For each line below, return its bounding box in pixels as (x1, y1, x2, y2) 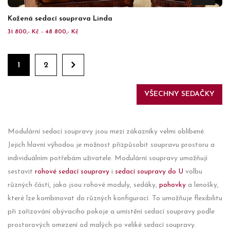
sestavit (8, 168, 35, 176)
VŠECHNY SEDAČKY (144, 90, 215, 98)
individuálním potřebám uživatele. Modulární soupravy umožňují (8, 155, 207, 162)
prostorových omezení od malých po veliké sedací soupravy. (8, 221, 196, 229)
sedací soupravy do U (115, 168, 183, 176)
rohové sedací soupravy (35, 168, 109, 176)
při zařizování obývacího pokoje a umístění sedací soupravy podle (8, 208, 215, 216)
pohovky (159, 181, 186, 189)
